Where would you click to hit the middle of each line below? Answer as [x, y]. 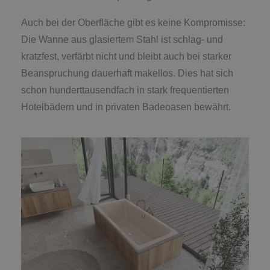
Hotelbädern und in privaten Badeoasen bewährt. [126, 107]
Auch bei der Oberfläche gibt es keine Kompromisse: [133, 22]
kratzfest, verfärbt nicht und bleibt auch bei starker [126, 56]
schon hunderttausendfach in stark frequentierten [125, 90]
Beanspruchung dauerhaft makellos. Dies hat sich [127, 73]
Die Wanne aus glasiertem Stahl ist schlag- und [122, 39]
